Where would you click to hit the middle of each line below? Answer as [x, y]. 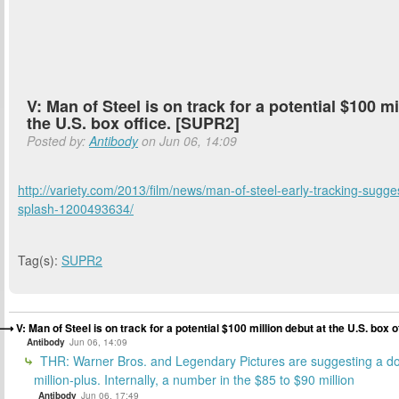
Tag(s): [40, 261]
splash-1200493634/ [76, 208]
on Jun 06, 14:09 [187, 141]
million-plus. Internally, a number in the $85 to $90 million [194, 380]
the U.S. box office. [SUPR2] [133, 123]
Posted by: [58, 141]
